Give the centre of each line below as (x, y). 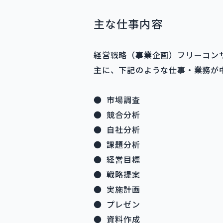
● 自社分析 (117, 129)
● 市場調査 (117, 100)
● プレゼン (117, 204)
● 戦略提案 (117, 174)
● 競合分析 (117, 114)
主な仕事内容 (128, 23)
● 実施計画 (117, 189)
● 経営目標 (117, 159)
